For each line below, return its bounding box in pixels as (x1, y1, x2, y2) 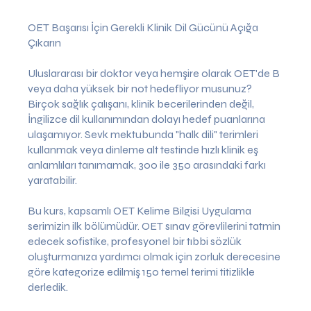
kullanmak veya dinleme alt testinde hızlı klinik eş (28, 142, 258, 156)
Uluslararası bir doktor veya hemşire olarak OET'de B (28, 66, 280, 80)
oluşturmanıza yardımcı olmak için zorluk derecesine (28, 249, 280, 263)
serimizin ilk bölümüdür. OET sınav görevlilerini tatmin (28, 219, 280, 233)
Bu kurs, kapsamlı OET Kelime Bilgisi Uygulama (28, 203, 251, 217)
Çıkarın (28, 35, 61, 49)
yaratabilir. (28, 173, 77, 187)
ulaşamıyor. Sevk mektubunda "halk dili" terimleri (28, 127, 258, 141)
